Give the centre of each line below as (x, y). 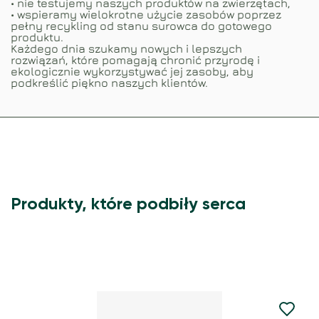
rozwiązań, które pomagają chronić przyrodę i (135, 60)
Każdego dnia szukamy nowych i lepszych (126, 49)
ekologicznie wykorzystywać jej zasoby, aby (132, 72)
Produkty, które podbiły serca (128, 205)
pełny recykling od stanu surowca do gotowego (141, 26)
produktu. (37, 37)
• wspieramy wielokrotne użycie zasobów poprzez (146, 15)
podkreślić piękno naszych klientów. (109, 83)
